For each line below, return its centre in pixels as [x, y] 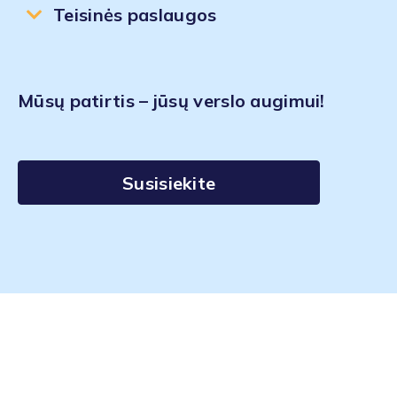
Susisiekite [169, 183]
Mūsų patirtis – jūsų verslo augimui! [171, 101]
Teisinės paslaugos [135, 15]
